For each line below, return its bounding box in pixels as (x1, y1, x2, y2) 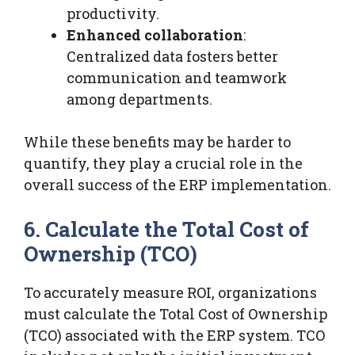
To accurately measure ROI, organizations (24, 282, 317, 302)
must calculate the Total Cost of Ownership (24, 303, 327, 323)
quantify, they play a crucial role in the (24, 153, 303, 173)
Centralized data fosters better (67, 46, 278, 66)
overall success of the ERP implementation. (24, 174, 331, 194)
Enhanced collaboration (67, 25, 243, 44)
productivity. (67, 3, 159, 23)
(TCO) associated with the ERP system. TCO (24, 325, 325, 345)
